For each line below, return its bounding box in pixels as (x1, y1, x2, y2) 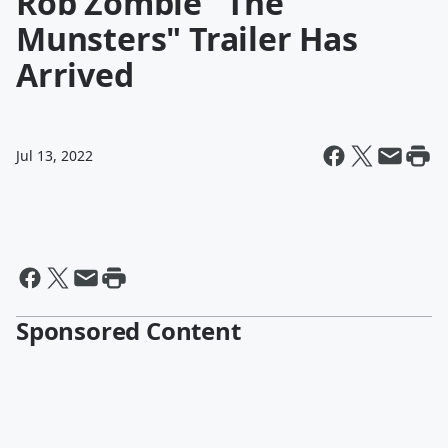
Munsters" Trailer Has (16, 17, 358, 60)
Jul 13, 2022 (16, 146, 93, 165)
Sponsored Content (16, 314, 241, 347)
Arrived (16, 53, 134, 96)
